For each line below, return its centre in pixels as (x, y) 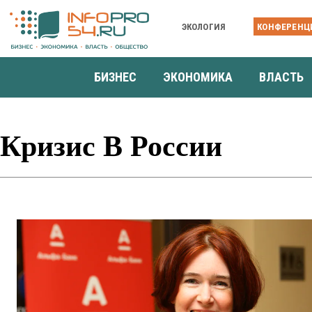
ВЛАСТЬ (281, 77)
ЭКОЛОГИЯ (204, 26)
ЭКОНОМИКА (198, 77)
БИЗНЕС (115, 77)
